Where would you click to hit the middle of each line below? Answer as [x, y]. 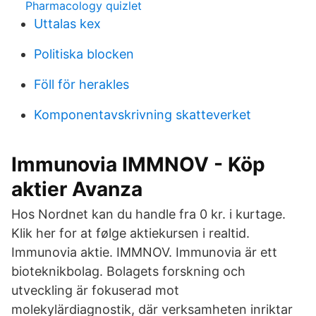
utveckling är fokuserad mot [95, 290]
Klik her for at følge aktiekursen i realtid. [130, 233]
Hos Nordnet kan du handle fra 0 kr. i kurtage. [148, 214]
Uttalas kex [67, 24]
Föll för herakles [81, 84]
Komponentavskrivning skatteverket [142, 115]
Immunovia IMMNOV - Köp [138, 164]
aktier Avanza [77, 189]
